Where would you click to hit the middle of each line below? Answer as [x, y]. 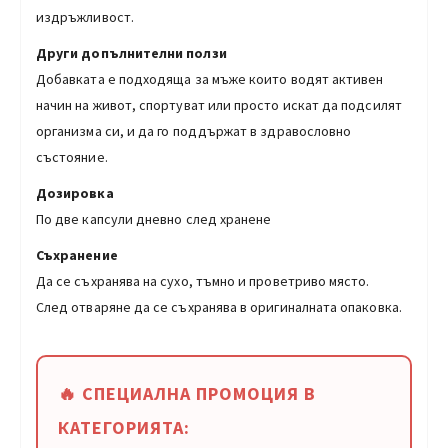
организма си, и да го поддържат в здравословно [194, 130]
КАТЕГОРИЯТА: [124, 427]
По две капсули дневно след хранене [154, 218]
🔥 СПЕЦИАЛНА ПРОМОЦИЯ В [187, 393]
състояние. [72, 156]
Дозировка [75, 192]
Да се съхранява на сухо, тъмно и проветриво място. [203, 280]
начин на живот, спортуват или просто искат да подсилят [219, 104]
